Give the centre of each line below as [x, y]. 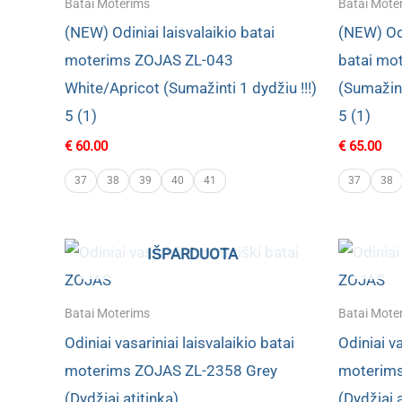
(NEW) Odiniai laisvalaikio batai [170, 33]
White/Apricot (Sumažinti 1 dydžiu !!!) [191, 88]
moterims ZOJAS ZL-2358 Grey [171, 370]
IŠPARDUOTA [192, 253]
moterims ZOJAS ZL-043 [149, 61]
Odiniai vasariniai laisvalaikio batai [179, 342]
